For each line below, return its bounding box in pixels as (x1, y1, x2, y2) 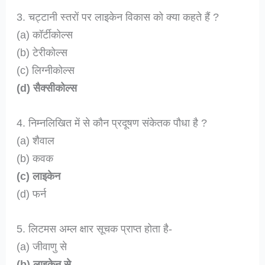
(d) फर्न (17, 187, 47, 200)
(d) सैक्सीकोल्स (17, 81, 77, 94)
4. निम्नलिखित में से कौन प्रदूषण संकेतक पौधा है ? (17, 116, 208, 129)
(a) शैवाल (17, 134, 55, 147)
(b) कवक (17, 151, 54, 164)
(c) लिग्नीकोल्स (17, 63, 75, 76)
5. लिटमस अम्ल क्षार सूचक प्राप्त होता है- (17, 222, 173, 235)
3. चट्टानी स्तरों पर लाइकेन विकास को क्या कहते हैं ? (17, 10, 219, 23)
